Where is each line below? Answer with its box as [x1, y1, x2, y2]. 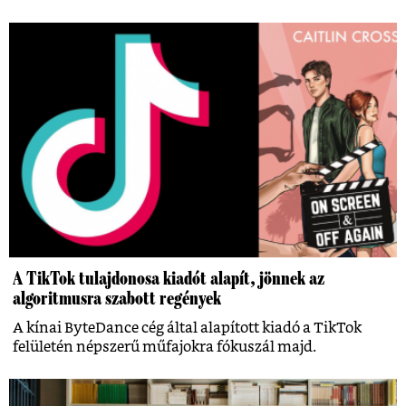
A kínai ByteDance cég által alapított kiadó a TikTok [13, 320, 362, 335]
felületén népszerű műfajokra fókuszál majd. [13, 339, 316, 354]
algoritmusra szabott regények [13, 287, 221, 308]
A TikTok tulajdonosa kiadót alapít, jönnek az [13, 267, 324, 288]
